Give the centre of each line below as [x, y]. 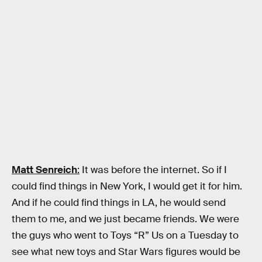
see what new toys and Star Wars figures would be [126, 251]
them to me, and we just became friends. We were [125, 219]
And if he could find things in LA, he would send [119, 202]
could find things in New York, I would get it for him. [127, 186]
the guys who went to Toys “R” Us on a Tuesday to [125, 235]
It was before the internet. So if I [153, 170]
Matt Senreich [44, 170]
